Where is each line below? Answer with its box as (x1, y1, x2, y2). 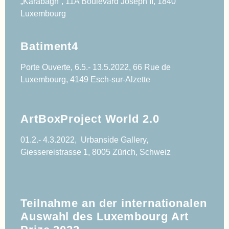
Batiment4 (20, 39, 79, 53)
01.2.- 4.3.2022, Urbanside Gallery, (20, 135, 148, 144)
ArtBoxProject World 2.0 (20, 112, 159, 125)
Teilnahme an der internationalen (20, 196, 207, 210)
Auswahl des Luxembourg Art (20, 210, 189, 223)
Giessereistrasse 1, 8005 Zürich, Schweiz (20, 147, 173, 156)
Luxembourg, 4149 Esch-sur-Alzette (20, 75, 150, 84)
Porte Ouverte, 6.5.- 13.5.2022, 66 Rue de (20, 62, 171, 72)
